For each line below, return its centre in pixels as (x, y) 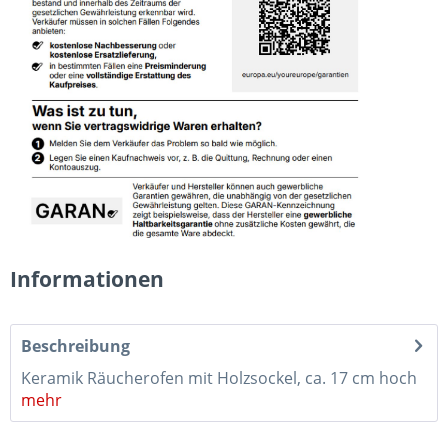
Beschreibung (75, 345)
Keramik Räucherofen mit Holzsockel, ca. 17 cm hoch (219, 377)
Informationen (87, 278)
